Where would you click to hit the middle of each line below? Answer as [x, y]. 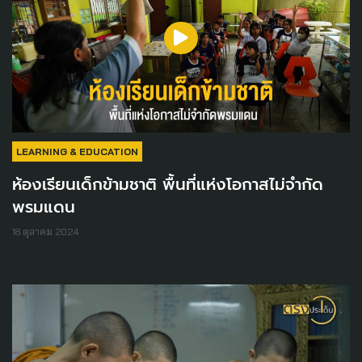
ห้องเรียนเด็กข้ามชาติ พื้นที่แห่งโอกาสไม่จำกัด [168, 185]
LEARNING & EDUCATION [77, 152]
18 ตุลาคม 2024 [45, 232]
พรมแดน [44, 207]
